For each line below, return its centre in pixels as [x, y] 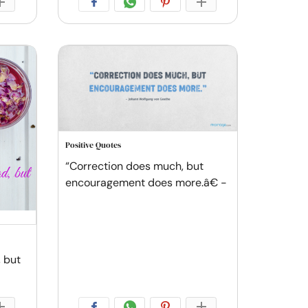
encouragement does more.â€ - [146, 183]
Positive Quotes [93, 145]
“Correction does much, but [134, 166]
